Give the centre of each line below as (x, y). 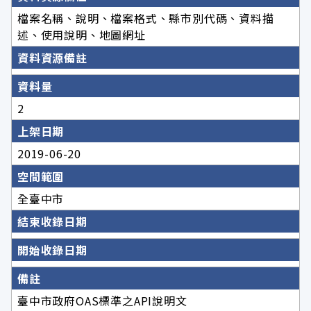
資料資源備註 (52, 57)
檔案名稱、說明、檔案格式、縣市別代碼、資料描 (146, 18)
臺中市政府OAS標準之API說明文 (102, 300)
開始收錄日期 (52, 250)
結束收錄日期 (52, 221)
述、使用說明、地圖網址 (82, 34)
